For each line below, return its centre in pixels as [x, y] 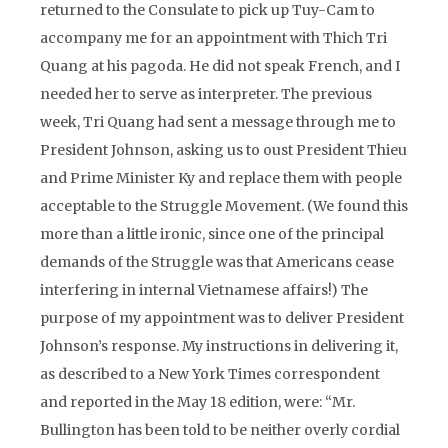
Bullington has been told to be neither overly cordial [220, 430]
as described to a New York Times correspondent [210, 374]
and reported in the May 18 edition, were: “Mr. [197, 402]
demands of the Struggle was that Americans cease [217, 262]
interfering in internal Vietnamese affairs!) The [204, 290]
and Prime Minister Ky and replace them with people [221, 178]
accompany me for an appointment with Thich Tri [213, 38]
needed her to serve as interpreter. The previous [206, 94]
